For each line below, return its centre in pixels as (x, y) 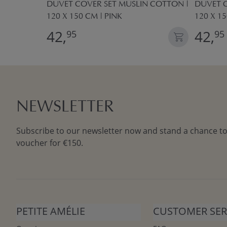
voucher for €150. (50, 143)
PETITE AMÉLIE (51, 211)
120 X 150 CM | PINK (84, 17)
